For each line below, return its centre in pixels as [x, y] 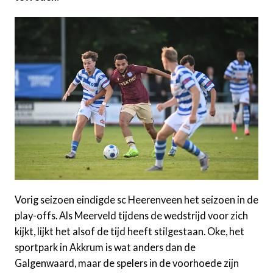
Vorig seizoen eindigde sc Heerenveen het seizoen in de [136, 199]
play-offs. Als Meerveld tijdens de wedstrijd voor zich [131, 215]
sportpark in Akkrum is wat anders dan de [105, 247]
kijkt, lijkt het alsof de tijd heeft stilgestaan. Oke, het [129, 231]
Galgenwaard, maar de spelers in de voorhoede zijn [127, 263]
